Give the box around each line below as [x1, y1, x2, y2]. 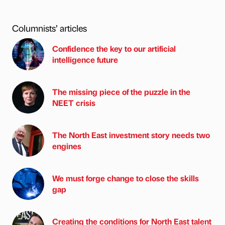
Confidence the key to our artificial [52, 43, 176, 54]
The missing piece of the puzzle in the [52, 86, 190, 97]
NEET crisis [52, 97, 95, 108]
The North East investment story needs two [52, 130, 210, 141]
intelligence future [52, 54, 118, 65]
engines [52, 141, 81, 152]
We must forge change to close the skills [52, 173, 199, 184]
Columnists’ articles [12, 22, 87, 34]
